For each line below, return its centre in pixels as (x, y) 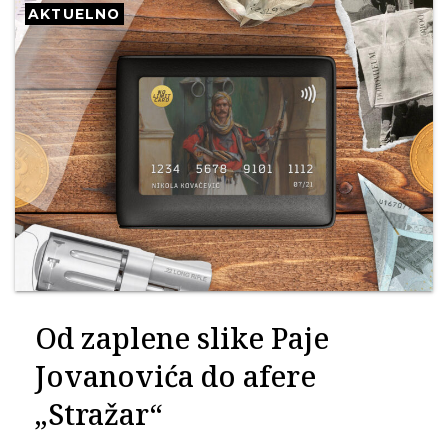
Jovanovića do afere (175, 375)
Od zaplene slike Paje (182, 337)
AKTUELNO (74, 14)
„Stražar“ (98, 413)
